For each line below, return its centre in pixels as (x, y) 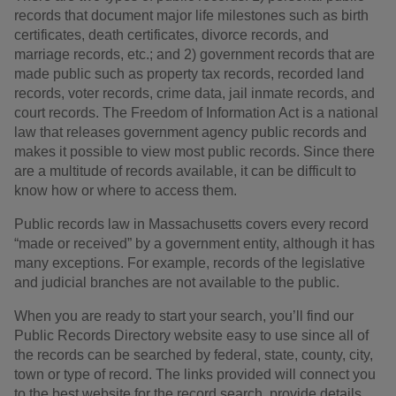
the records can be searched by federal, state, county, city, (194, 354)
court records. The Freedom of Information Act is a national (196, 112)
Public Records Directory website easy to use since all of (191, 335)
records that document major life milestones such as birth (191, 15)
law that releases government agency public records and (190, 132)
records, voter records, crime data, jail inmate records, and (194, 93)
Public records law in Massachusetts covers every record (191, 224)
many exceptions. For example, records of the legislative (190, 263)
